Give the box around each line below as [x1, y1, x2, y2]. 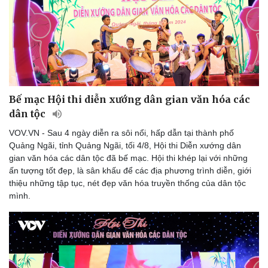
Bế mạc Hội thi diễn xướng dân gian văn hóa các [9, 93, 250, 106]
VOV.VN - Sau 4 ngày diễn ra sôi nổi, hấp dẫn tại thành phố [9, 128, 234, 138]
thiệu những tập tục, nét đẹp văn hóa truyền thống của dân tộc [9, 178, 246, 188]
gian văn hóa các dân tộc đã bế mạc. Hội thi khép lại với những [9, 153, 248, 163]
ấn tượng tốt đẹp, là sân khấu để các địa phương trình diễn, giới [9, 166, 251, 176]
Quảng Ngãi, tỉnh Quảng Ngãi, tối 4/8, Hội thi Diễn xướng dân [9, 141, 241, 151]
